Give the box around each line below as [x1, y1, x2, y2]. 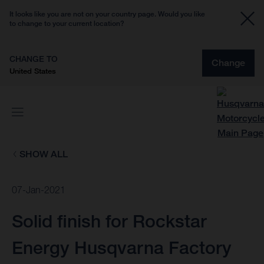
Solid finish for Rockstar [12, 210, 207, 232]
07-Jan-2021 [12, 184, 65, 196]
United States [9, 66, 56, 75]
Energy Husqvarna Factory [12, 237, 232, 259]
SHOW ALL [19, 148, 68, 160]
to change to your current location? [9, 19, 124, 28]
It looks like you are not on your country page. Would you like [9, 9, 205, 18]
